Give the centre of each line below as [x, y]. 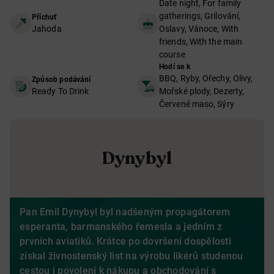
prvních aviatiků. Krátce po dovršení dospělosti [125, 241]
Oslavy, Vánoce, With [199, 29]
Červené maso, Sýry [197, 104]
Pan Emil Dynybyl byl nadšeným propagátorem [125, 212]
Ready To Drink [61, 91]
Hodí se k [175, 67]
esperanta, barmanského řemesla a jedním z [121, 227]
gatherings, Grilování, [200, 16]
